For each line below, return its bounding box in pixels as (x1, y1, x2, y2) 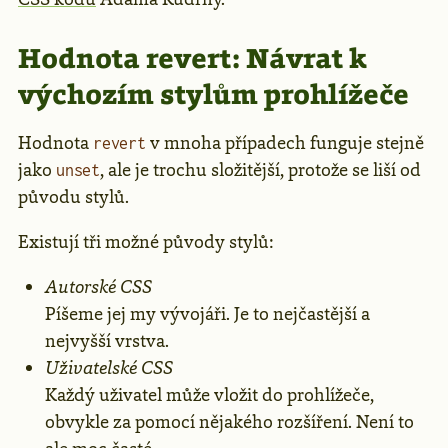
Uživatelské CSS (45, 355, 173, 380)
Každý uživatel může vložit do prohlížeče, (45, 382, 374, 407)
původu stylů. (18, 184, 129, 209)
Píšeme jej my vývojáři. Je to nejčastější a (45, 301, 370, 326)
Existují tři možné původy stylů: (18, 229, 273, 254)
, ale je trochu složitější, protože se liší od (100, 157, 422, 182)
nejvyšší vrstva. (45, 328, 169, 353)
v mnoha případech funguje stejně (145, 130, 424, 155)
